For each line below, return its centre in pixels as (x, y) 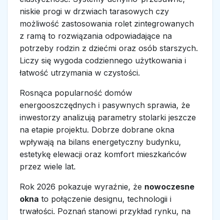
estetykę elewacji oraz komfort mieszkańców (103, 154)
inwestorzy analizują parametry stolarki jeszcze (108, 118)
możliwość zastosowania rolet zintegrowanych (107, 24)
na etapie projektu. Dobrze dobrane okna (97, 130)
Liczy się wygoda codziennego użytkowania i (103, 61)
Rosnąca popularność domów (76, 93)
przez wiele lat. (48, 167)
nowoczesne (169, 187)
